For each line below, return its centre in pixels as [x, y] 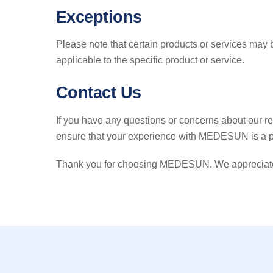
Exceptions [99, 16]
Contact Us [99, 92]
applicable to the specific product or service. [150, 60]
